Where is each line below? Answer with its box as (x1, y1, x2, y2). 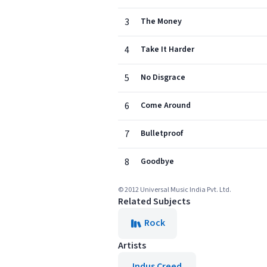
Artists (118, 239, 146, 252)
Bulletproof (141, 128, 183, 139)
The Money (141, 15, 182, 27)
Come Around (141, 100, 191, 111)
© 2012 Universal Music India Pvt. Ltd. (118, 185, 231, 195)
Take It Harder (141, 44, 194, 55)
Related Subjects (118, 195, 190, 208)
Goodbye (141, 156, 174, 167)
